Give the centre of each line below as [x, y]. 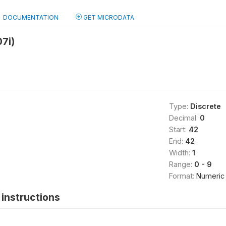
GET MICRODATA [108, 17]
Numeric [210, 176]
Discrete [205, 106]
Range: [181, 164]
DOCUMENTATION [31, 17]
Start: [179, 129]
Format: [182, 176]
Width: [180, 153]
